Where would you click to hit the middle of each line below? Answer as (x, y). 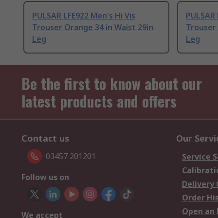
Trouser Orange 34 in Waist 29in (93, 27)
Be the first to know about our (112, 84)
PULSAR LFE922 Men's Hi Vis (84, 16)
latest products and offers (99, 101)
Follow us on (45, 177)
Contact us (45, 138)
